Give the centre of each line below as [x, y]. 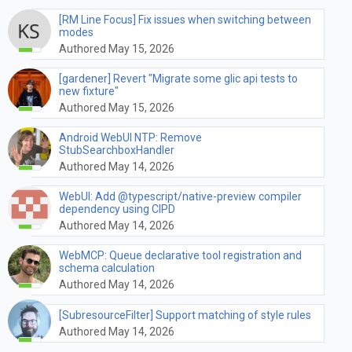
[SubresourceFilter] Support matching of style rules [185, 315]
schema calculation [107, 268]
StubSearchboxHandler [117, 150]
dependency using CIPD [117, 209]
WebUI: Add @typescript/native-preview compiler [180, 196]
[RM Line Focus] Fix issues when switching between [185, 19]
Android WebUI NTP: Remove [130, 137]
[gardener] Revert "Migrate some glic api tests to [178, 78]
